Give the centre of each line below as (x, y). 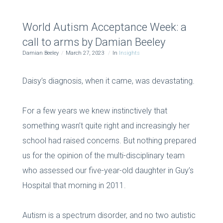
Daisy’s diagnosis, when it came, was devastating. (108, 81)
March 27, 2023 (85, 53)
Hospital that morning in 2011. (74, 185)
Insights (129, 53)
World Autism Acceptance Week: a (104, 27)
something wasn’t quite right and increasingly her (106, 125)
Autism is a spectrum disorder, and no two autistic (109, 215)
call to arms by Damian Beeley (94, 42)
